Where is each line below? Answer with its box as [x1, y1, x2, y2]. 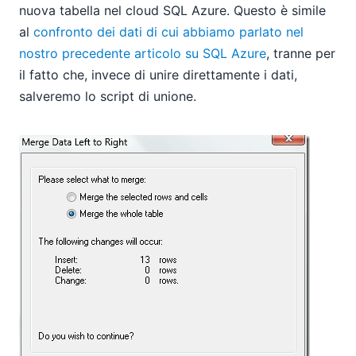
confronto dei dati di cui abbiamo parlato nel [33, 24, 304, 41]
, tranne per [266, 45, 335, 62]
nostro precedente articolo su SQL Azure [19, 45, 266, 62]
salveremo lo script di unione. [19, 88, 196, 105]
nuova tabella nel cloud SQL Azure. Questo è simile [19, 2, 326, 19]
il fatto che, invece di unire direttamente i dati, [19, 67, 297, 83]
